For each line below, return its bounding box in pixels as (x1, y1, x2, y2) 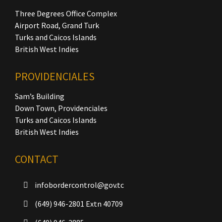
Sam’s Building (15, 91, 64, 101)
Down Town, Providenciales (15, 103, 108, 113)
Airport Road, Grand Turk (15, 20, 99, 30)
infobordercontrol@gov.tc (33, 180, 124, 190)
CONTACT (15, 152, 58, 166)
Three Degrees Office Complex (15, 8, 117, 18)
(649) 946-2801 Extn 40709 (33, 199, 123, 209)
